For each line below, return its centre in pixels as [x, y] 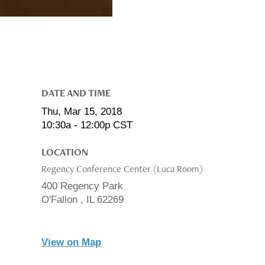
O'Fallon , [64, 199]
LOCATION [65, 152]
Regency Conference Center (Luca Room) [122, 169]
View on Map [71, 242]
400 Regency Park [82, 186]
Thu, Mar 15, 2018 [82, 111]
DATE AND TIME [76, 93]
